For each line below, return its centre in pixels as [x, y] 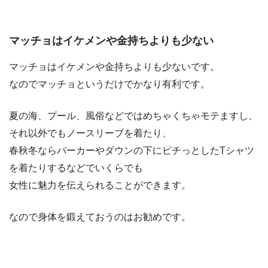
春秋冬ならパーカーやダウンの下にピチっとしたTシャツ [132, 150]
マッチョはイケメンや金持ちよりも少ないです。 [114, 66]
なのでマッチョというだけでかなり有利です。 [109, 84]
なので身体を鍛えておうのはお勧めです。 [100, 217]
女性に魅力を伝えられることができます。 [100, 185]
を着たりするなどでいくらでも [76, 167]
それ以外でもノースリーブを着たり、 [90, 133]
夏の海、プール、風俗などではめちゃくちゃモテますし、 [133, 115]
